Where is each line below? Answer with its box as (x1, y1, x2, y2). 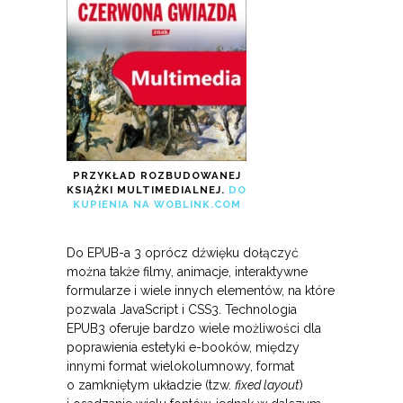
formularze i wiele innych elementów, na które (67, 283, 335, 299)
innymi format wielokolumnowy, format (67, 359, 294, 374)
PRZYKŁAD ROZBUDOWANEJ (72, 169, 241, 183)
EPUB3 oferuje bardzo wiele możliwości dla (67, 321, 321, 336)
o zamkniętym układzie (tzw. (67, 378, 235, 393)
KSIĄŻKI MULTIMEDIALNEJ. (67, 184, 228, 197)
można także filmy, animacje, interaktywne (67, 264, 308, 280)
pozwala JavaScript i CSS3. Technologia (67, 302, 297, 318)
